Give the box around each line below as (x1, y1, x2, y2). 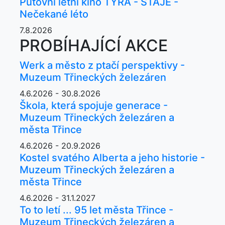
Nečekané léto (20, 8, 88, 20)
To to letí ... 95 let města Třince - (20, 203, 173, 216)
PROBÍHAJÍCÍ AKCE (20, 35, 168, 55)
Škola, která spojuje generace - (20, 99, 168, 111)
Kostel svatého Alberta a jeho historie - (20, 151, 205, 164)
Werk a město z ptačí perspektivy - (20, 59, 185, 71)
